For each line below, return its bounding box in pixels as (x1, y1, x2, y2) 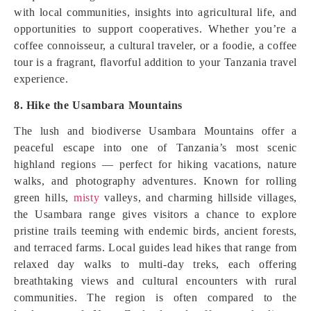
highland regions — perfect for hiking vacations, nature (14, 158, 297, 170)
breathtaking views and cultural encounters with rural (14, 275, 297, 287)
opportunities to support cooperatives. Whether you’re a (14, 23, 297, 35)
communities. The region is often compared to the (14, 292, 297, 303)
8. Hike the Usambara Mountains (14, 99, 183, 111)
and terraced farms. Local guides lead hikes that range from (14, 242, 297, 253)
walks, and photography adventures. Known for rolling (14, 175, 297, 187)
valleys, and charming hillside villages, (99, 192, 297, 203)
